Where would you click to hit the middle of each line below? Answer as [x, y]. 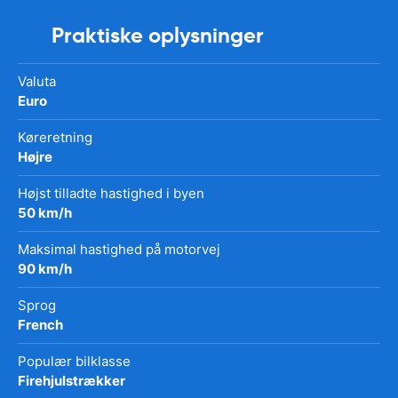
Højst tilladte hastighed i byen [111, 193]
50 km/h [45, 212]
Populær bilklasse [74, 361]
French [40, 324]
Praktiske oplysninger [158, 35]
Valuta [37, 81]
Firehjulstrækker [72, 380]
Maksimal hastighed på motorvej [119, 249]
